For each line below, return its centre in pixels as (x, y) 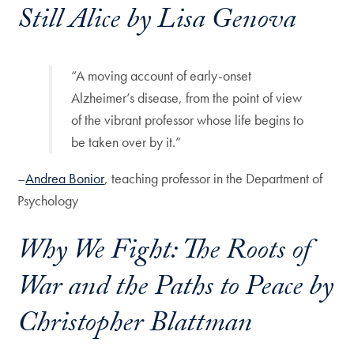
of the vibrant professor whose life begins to (188, 120)
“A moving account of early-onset (162, 76)
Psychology (48, 201)
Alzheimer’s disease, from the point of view (187, 98)
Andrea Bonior (65, 179)
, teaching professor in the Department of (214, 179)
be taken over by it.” (126, 142)
